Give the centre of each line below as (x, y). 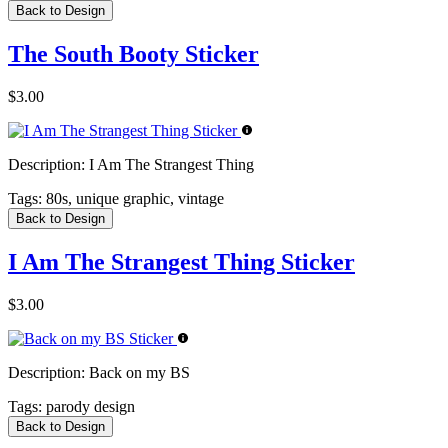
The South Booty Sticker (133, 53)
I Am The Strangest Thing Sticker (181, 261)
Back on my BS (137, 372)
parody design (88, 406)
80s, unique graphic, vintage (133, 198)
